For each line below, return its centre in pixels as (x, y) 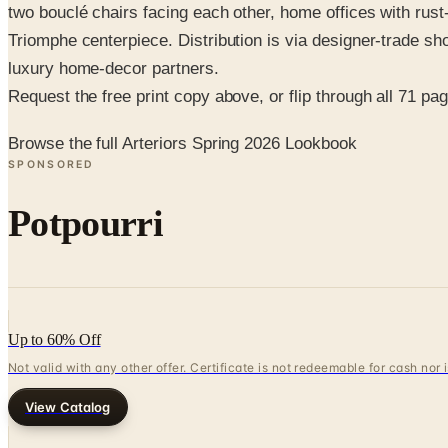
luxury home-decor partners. (113, 69)
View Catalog (68, 407)
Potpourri (85, 222)
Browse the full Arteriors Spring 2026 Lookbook (182, 143)
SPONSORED (51, 164)
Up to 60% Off (54, 340)
